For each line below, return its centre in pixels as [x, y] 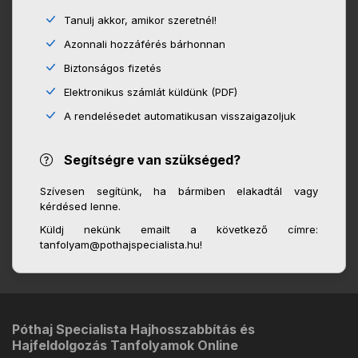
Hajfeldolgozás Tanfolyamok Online [125, 346]
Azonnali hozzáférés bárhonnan [143, 44]
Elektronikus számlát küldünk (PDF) [149, 92]
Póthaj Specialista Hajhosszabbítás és [133, 330]
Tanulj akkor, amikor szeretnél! [139, 20]
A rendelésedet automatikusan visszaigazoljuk [179, 116]
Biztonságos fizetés [111, 68]
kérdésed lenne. [81, 207]
